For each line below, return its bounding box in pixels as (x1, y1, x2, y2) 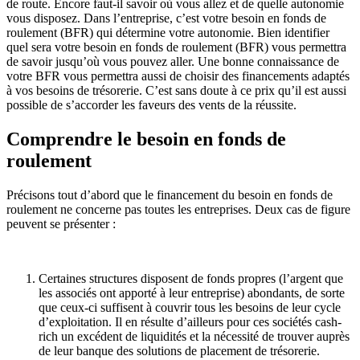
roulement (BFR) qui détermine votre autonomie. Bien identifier (6, 25, 329, 39)
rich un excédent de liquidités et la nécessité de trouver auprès (39, 329, 350, 343)
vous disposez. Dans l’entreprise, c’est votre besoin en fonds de (6, 10, 326, 25)
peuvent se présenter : (6, 216, 116, 231)
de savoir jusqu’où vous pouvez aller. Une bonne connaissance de (6, 54, 339, 68)
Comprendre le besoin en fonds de (6, 128, 286, 149)
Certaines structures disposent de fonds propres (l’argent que (39, 271, 343, 285)
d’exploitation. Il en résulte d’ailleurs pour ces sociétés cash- (39, 314, 342, 329)
